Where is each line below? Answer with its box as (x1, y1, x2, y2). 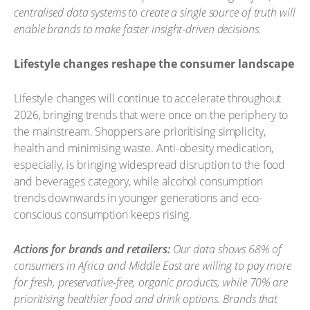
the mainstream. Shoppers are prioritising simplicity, (14, 124, 266, 139)
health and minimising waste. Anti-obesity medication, (14, 140, 273, 156)
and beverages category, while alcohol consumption (14, 174, 264, 189)
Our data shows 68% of (170, 241, 282, 257)
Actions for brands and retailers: (14, 241, 170, 257)
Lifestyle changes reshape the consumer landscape (14, 55, 294, 71)
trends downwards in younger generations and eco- (14, 190, 263, 206)
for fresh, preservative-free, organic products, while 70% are (14, 274, 288, 290)
